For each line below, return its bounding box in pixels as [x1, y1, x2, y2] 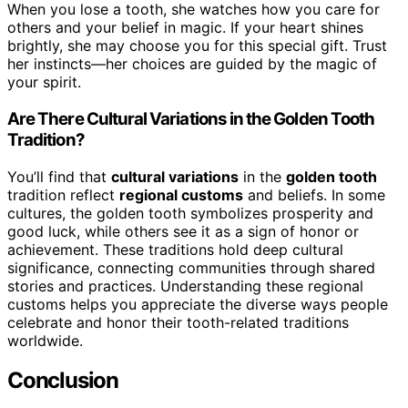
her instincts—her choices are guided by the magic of [7, 55, 377, 74]
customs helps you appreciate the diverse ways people [7, 294, 388, 313]
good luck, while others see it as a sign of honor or [7, 221, 359, 240]
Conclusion [7, 367, 118, 394]
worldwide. [7, 331, 83, 350]
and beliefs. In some [243, 185, 385, 204]
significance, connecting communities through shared [7, 258, 375, 277]
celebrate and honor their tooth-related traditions [7, 312, 349, 331]
